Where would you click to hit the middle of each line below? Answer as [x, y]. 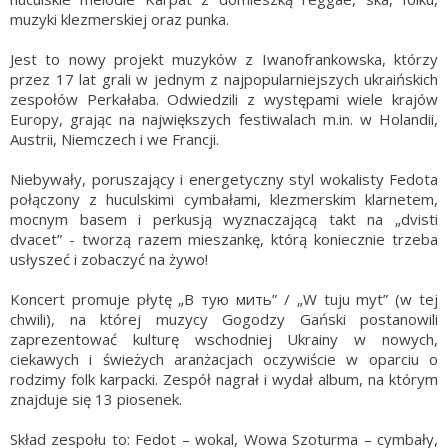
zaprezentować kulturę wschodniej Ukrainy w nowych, [224, 338]
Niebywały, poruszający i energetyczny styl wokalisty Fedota [224, 178]
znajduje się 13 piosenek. [96, 398]
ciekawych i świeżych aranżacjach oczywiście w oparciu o [224, 358]
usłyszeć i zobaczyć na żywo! [109, 258]
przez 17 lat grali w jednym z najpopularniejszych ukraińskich [224, 78]
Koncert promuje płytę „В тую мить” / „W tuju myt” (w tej [224, 298]
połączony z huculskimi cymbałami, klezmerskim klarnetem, [224, 198]
